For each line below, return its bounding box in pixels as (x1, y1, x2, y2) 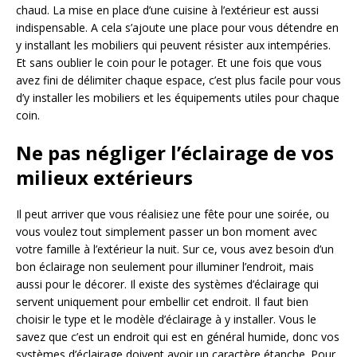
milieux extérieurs (16, 164, 193, 191)
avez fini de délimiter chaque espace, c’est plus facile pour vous (16, 73, 341, 88)
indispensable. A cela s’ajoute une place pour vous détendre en (16, 20, 339, 36)
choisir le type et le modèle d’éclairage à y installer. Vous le (16, 312, 316, 328)
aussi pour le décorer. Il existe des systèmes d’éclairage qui (16, 277, 319, 292)
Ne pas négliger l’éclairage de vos (16, 139, 334, 167)
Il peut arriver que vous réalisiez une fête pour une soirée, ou (16, 206, 329, 222)
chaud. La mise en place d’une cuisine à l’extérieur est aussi (16, 2, 319, 18)
